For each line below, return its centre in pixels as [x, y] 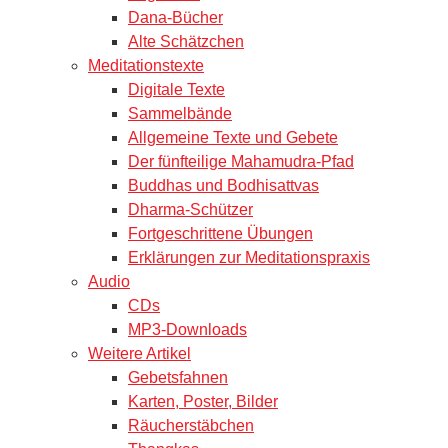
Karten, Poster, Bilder [203, 401]
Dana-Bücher [175, 17]
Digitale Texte [176, 89]
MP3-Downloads [187, 329]
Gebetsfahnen [178, 377]
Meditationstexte [146, 65]
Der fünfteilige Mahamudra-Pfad [241, 161]
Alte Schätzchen [186, 41]
